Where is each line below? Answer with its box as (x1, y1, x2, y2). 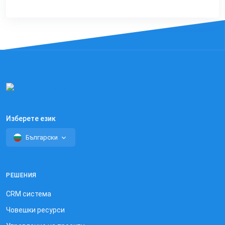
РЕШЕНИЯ (6, 172, 37, 179)
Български (26, 134, 58, 142)
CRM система (6, 190, 51, 198)
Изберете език (6, 115, 56, 123)
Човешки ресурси (6, 206, 65, 214)
